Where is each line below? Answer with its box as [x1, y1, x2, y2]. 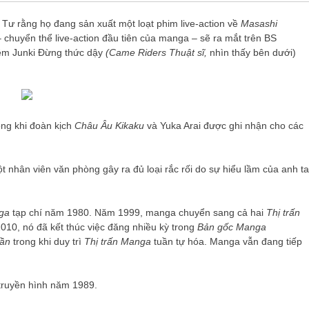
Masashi [241, 18, 277, 29]
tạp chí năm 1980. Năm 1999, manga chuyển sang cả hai [10, 207, 266, 218]
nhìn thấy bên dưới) [207, 47, 296, 58]
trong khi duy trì [10, 236, 84, 247]
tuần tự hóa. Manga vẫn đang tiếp [151, 236, 302, 247]
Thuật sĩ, [166, 47, 207, 58]
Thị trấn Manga [84, 236, 151, 247]
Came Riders [109, 47, 166, 58]
